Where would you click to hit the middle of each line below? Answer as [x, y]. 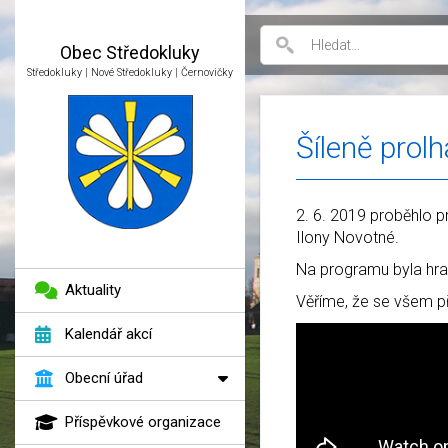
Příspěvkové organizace [143, 422]
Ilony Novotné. [347, 237]
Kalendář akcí [108, 334]
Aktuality [93, 290]
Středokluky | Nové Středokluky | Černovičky [130, 72]
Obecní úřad [104, 378]
